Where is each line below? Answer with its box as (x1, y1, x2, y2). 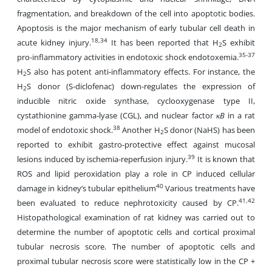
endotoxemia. (188, 52, 239, 63)
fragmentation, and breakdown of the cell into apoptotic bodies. (17, 8, 255, 19)
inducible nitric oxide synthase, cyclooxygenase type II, (17, 95, 255, 106)
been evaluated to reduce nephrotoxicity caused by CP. (17, 197, 239, 208)
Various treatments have (163, 183, 256, 194)
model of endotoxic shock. (17, 124, 113, 135)
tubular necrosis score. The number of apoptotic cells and (17, 241, 255, 252)
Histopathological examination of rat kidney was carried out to (17, 212, 255, 223)
